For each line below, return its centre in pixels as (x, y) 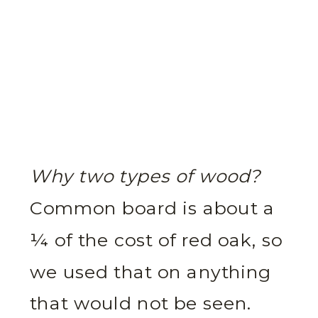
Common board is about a (152, 209)
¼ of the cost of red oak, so (157, 240)
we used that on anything (150, 272)
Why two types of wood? (145, 177)
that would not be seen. (141, 304)
